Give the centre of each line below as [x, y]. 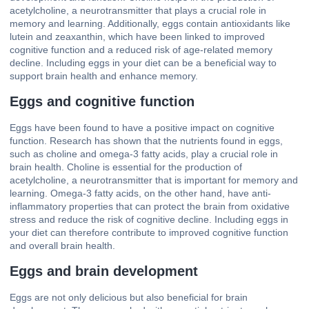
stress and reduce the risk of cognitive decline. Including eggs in [149, 220]
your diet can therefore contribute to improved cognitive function [149, 233]
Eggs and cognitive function [102, 102]
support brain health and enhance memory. [104, 76]
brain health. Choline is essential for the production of [126, 167]
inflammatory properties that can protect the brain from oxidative [150, 207]
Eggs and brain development [104, 271]
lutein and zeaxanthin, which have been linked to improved [137, 36]
